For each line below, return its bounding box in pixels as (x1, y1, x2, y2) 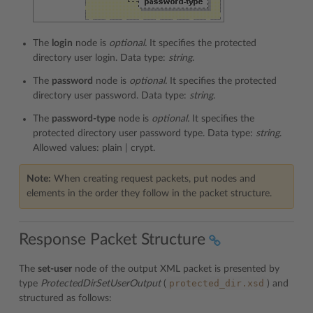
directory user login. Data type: (33, 52, 168, 63)
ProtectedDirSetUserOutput (41, 279, 161, 289)
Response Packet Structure (19, 231, 205, 247)
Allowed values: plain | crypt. (33, 143, 155, 153)
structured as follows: (19, 293, 112, 303)
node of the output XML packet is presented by (72, 264, 279, 274)
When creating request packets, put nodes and (51, 173, 256, 184)
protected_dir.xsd (169, 278, 264, 289)
